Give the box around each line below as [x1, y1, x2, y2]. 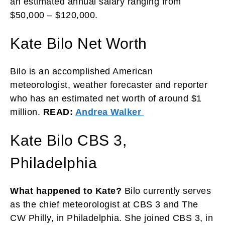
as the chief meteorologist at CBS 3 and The [10, 199, 198, 209]
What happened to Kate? [10, 185, 122, 196]
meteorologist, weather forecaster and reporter [10, 79, 207, 90]
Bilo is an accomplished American [10, 66, 153, 76]
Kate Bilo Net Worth [10, 35, 147, 52]
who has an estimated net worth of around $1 [10, 93, 202, 103]
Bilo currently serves [122, 185, 211, 196]
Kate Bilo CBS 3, [10, 132, 127, 149]
